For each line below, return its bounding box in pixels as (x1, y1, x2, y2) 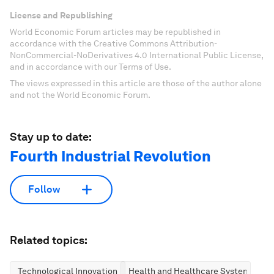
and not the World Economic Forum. (10, 89, 150, 100)
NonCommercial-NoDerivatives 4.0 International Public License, (10, 50, 263, 60)
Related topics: (10, 233, 87, 246)
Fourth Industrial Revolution (10, 147, 211, 165)
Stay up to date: (10, 130, 92, 143)
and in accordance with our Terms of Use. (10, 61, 171, 72)
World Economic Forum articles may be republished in (10, 26, 221, 37)
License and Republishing (10, 10, 113, 20)
